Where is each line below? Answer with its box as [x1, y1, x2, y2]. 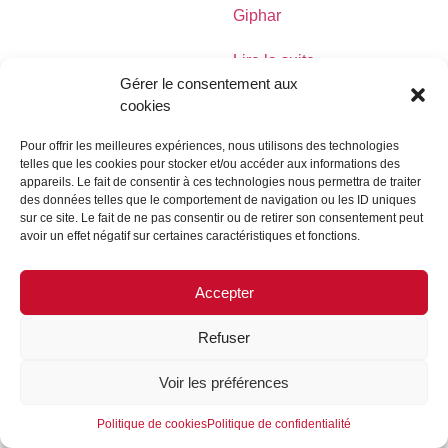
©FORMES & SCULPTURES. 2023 [114, 238, 334, 255]
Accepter [194, 283, 254, 301]
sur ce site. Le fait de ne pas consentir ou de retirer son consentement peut [20, 211, 423, 225]
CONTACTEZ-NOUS [249, 162, 380, 179]
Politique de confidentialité [207, 417, 351, 431]
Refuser [198, 328, 250, 346]
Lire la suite [232, 52, 315, 70]
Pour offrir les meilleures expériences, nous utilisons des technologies [20, 139, 399, 153]
